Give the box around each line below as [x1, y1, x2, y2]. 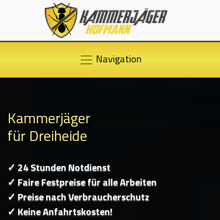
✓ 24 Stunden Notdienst [7, 160, 110, 175]
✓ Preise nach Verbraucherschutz [7, 189, 149, 205]
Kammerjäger [7, 107, 90, 130]
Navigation [93, 51, 141, 67]
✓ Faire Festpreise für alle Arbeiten [7, 174, 157, 190]
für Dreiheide [7, 124, 87, 147]
